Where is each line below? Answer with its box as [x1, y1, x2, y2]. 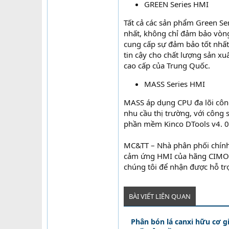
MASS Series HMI [144, 79, 205, 89]
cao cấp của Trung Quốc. [124, 60, 210, 71]
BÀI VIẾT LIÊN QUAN [129, 192, 191, 201]
